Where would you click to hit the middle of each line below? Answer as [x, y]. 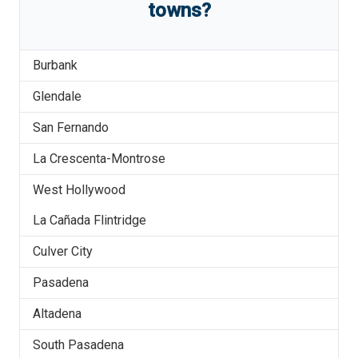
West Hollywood [79, 190]
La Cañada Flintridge [89, 220]
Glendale [57, 96]
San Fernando [71, 127]
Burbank [55, 65]
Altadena [57, 314]
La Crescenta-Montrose [99, 159]
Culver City [63, 251]
